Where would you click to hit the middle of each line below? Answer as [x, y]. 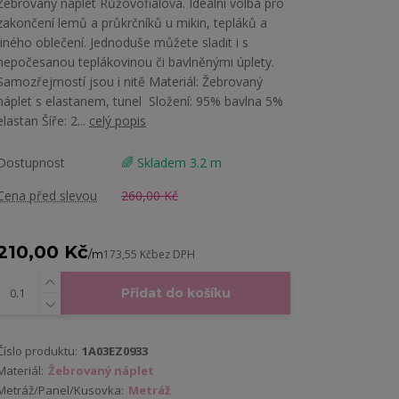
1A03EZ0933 [115, 351]
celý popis [118, 121]
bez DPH [173, 254]
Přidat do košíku [175, 293]
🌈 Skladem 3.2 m [171, 163]
